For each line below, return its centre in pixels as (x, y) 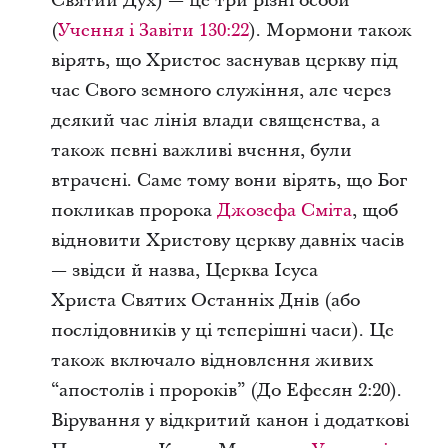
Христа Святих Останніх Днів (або (205, 300)
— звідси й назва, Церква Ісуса (184, 270)
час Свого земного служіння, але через (220, 90)
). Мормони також (330, 30)
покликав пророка (133, 210)
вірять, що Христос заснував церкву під (224, 60)
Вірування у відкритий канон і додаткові (229, 420)
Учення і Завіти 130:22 (153, 30)
